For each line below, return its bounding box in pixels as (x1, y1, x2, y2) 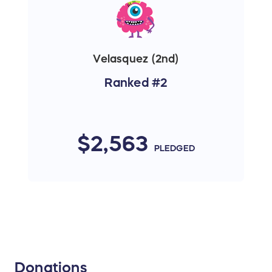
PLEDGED (154, 143, 195, 152)
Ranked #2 (104, 76, 168, 89)
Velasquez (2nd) (93, 53, 179, 64)
